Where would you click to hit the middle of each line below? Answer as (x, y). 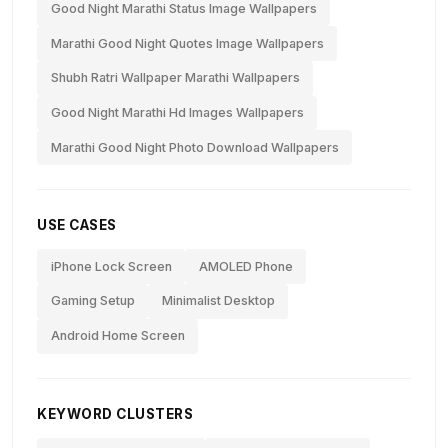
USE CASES (77, 225)
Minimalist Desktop (218, 301)
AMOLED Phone (245, 266)
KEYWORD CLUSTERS (115, 413)
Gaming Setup (92, 301)
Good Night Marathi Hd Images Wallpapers (177, 113)
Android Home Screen (117, 336)
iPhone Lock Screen (111, 266)
